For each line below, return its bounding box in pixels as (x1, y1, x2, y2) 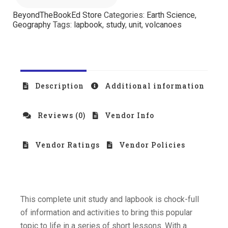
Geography (13, 19, 51, 30)
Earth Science (147, 10, 195, 20)
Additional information (103, 80, 205, 91)
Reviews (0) (36, 110, 85, 120)
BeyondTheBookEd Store (13, 10, 102, 20)
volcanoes (145, 19, 182, 30)
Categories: (104, 10, 147, 20)
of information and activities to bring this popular (20, 207, 192, 217)
